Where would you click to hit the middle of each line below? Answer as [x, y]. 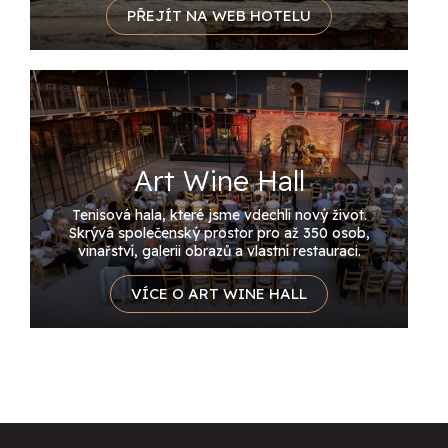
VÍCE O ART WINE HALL [219, 293]
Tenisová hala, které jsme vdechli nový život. [219, 214]
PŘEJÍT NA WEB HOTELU [219, 15]
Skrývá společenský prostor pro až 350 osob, [219, 232]
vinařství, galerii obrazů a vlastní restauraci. [219, 250]
